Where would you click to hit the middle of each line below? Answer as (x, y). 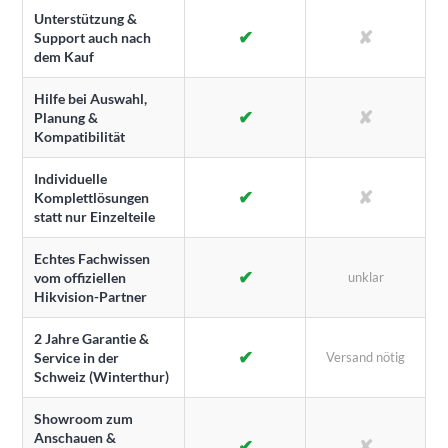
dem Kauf (64, 56)
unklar (365, 276)
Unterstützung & (85, 18)
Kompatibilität (79, 136)
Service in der (76, 357)
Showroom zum (83, 418)
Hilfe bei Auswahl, (90, 98)
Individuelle (70, 178)
